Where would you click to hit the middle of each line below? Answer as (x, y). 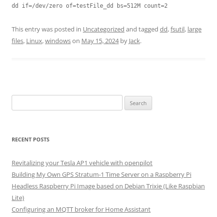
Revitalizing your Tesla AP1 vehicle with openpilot (82, 163)
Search (21, 100)
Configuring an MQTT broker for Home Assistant (81, 209)
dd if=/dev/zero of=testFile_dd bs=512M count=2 (90, 6)
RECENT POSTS (31, 139)
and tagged (142, 29)
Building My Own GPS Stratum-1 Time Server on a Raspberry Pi (101, 174)
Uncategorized (104, 29)
